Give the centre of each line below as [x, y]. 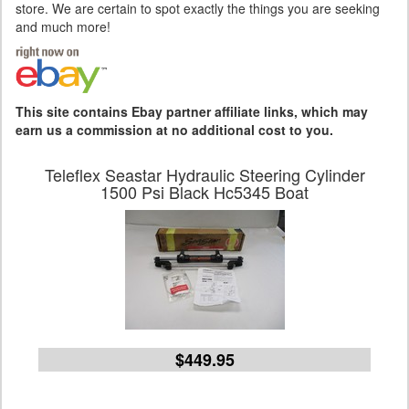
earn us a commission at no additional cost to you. [174, 130]
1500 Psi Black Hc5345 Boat [204, 192]
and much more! [63, 26]
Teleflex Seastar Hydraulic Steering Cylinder [204, 174]
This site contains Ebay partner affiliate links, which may [192, 111]
